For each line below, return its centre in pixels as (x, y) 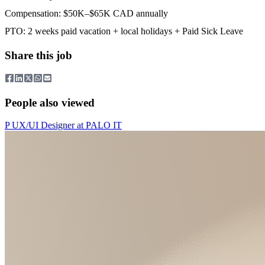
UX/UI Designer (43, 125)
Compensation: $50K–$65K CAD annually (86, 14)
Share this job (38, 56)
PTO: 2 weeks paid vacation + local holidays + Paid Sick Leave (124, 31)
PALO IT (104, 125)
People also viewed (50, 102)
